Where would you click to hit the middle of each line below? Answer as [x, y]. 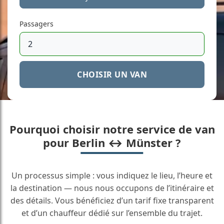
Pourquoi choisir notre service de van [112, 129]
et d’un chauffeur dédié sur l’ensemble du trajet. [112, 213]
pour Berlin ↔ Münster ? [112, 142]
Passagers [36, 24]
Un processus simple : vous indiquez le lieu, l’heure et [112, 175]
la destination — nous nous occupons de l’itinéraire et [112, 188]
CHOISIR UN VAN [112, 74]
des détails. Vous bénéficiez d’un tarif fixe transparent [112, 200]
